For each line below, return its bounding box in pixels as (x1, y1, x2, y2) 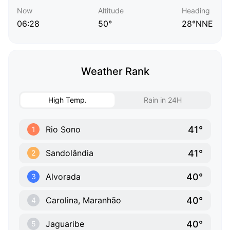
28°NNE (182, 18, 213, 29)
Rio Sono (46, 124, 81, 135)
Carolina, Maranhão (46, 195, 121, 206)
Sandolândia (46, 148, 93, 159)
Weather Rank (81, 65, 149, 78)
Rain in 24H (143, 95, 182, 105)
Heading (182, 6, 210, 15)
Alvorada (46, 171, 81, 182)
